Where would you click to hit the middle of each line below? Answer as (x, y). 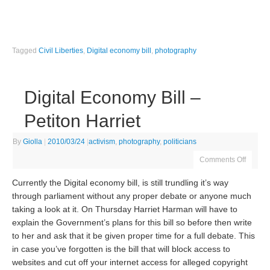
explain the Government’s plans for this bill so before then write (132, 223)
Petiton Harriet (83, 121)
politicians (180, 141)
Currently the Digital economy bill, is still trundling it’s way (121, 183)
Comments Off (223, 159)
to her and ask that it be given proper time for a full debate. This (134, 236)
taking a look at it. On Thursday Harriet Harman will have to (125, 210)
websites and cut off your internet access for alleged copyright (130, 263)
